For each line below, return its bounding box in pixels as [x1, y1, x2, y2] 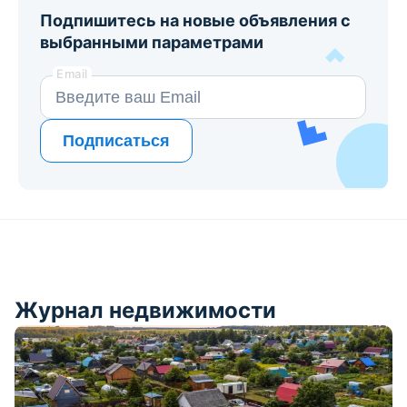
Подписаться [63, 131, 170, 150]
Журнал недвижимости [15, 297, 276, 324]
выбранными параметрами [40, 33, 263, 53]
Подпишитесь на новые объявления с [40, 11, 351, 31]
